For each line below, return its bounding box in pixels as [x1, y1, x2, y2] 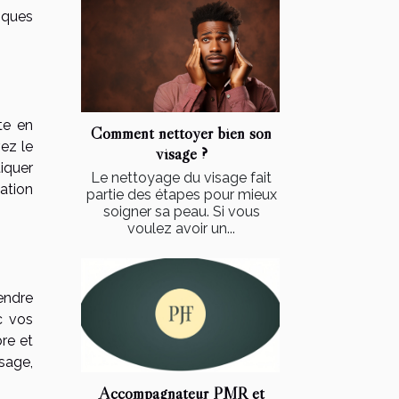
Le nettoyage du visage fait [91, 169, 272, 187]
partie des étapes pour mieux [85, 186, 277, 204]
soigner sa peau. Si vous [102, 203, 260, 221]
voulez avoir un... [127, 220, 235, 238]
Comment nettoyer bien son [91, 122, 272, 144]
